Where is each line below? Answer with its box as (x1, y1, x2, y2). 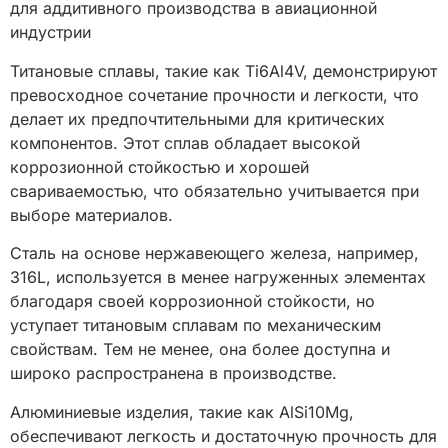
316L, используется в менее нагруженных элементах (10, 267, 426, 288)
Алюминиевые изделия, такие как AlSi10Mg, (10, 401, 354, 422)
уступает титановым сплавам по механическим (10, 315, 381, 336)
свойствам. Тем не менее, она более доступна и (10, 339, 390, 360)
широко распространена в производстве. (10, 363, 337, 384)
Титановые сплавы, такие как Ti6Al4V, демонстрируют (10, 60, 437, 81)
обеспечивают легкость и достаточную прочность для (10, 425, 437, 446)
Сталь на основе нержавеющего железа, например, (10, 243, 419, 264)
